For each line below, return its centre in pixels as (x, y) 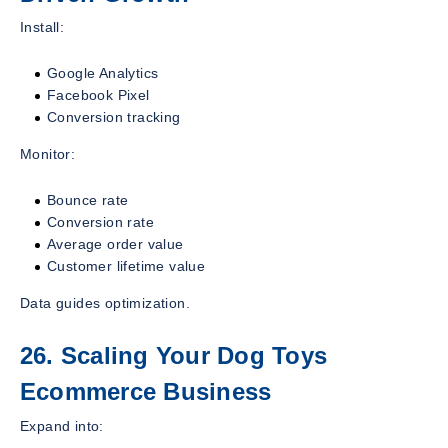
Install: (42, 27)
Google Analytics (103, 73)
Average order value (115, 244)
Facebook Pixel (98, 95)
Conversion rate (100, 222)
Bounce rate (88, 200)
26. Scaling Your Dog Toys (173, 356)
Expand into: (62, 426)
